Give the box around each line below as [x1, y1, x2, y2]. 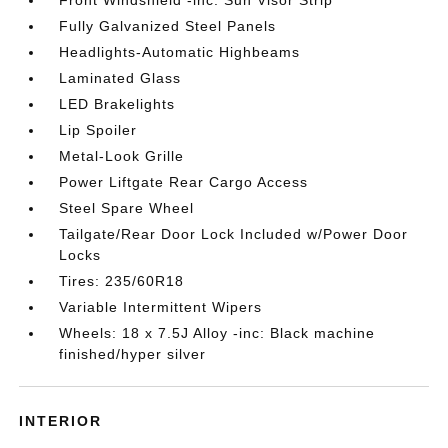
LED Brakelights [59, 96, 176, 112]
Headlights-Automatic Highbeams [59, 44, 301, 60]
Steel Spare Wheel [59, 200, 195, 216]
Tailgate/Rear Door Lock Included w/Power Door [59, 226, 409, 242]
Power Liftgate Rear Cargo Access [59, 174, 309, 190]
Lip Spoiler [59, 122, 138, 138]
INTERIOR [19, 413, 103, 429]
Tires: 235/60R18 [59, 273, 185, 289]
